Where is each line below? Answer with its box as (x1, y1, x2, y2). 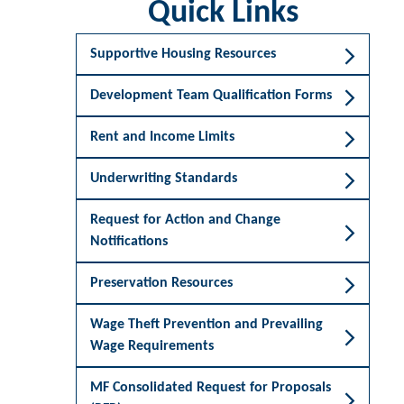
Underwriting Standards (90, 171, 237, 187)
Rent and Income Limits (90, 130, 234, 145)
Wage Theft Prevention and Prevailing (90, 317, 323, 333)
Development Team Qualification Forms (90, 88, 332, 104)
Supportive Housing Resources (90, 47, 276, 62)
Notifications (90, 234, 168, 250)
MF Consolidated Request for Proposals (90, 381, 331, 396)
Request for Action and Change (90, 213, 280, 228)
